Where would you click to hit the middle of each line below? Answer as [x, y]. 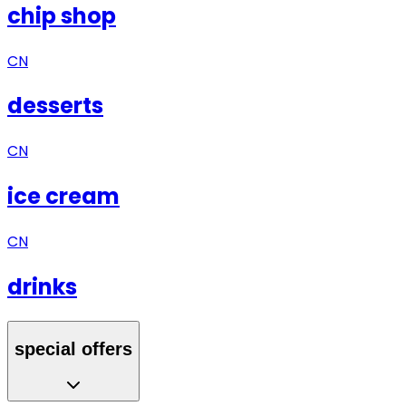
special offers [73, 348]
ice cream [63, 197]
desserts [55, 106]
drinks [42, 287]
